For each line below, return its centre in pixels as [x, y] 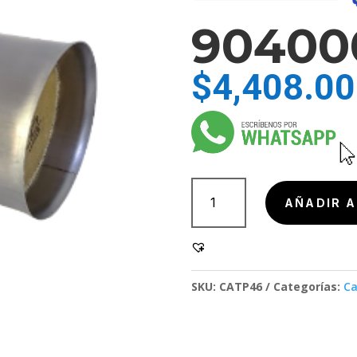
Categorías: [309, 287]
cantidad [223, 231]
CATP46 [241, 287]
